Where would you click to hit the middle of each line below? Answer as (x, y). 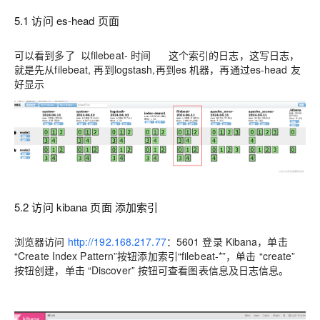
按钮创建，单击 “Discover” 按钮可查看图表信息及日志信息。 (152, 270)
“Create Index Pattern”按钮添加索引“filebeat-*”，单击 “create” (155, 256)
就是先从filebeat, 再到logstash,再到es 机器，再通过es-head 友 (157, 69)
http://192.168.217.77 (117, 242)
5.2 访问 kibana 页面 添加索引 (86, 207)
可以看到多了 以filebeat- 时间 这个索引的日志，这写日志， (157, 55)
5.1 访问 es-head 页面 (67, 20)
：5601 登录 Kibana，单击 (227, 242)
